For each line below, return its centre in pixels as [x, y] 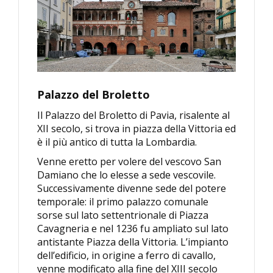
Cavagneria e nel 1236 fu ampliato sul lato [133, 229]
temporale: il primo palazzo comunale [123, 202]
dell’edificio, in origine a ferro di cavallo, [126, 256]
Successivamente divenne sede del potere [132, 189]
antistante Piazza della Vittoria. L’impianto [133, 242]
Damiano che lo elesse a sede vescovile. [126, 175]
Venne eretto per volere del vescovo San [129, 162]
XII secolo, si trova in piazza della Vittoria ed [136, 129]
